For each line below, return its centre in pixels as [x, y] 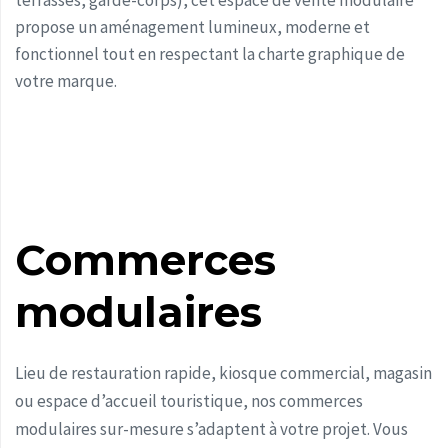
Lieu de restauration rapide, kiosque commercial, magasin [223, 373]
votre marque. [66, 81]
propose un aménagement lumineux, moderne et [192, 27]
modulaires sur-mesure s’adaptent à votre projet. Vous [211, 429]
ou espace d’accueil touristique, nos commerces [189, 401]
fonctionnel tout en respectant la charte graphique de [210, 54]
